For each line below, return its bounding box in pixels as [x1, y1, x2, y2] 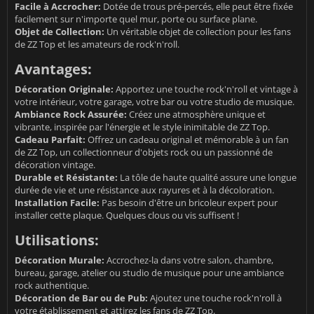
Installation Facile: [15, 196, 100, 210]
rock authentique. [15, 279, 89, 292]
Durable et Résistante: [15, 171, 118, 184]
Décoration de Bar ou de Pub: [15, 292, 148, 305]
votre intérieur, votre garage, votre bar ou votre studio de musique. [15, 95, 294, 109]
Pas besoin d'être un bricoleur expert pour [100, 196, 278, 210]
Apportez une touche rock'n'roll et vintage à [114, 83, 298, 96]
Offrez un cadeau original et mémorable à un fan [86, 133, 289, 146]
